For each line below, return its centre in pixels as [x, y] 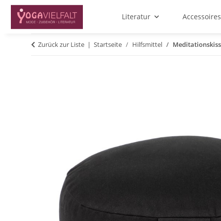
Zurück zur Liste [61, 45]
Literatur [136, 17]
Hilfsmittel [147, 45]
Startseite [108, 45]
